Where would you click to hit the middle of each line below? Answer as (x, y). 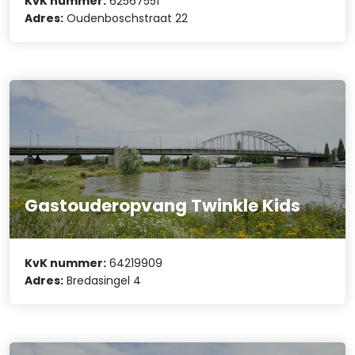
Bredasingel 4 (103, 280)
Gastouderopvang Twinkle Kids (163, 206)
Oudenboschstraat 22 (126, 19)
